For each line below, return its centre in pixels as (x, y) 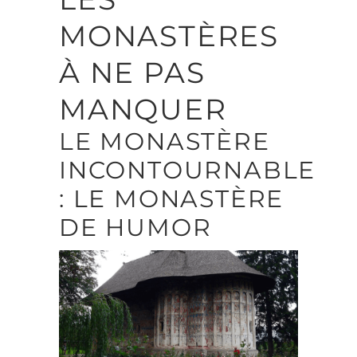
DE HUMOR (135, 228)
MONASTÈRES (169, 36)
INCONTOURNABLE (188, 171)
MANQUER (143, 110)
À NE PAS (132, 73)
